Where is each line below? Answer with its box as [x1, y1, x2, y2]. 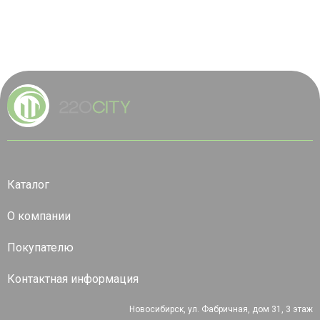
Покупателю [7, 241, 74, 254]
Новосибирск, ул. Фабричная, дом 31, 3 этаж [129, 304, 313, 314]
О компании [7, 209, 71, 223]
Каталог [7, 178, 49, 191]
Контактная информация [7, 272, 139, 286]
